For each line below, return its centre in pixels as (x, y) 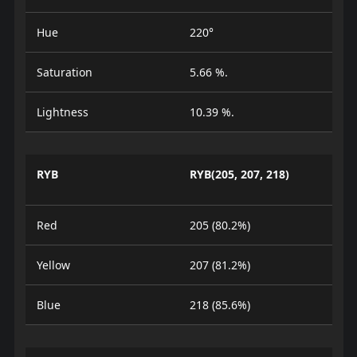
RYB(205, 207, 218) (239, 174)
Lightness (62, 112)
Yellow (53, 265)
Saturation (64, 72)
